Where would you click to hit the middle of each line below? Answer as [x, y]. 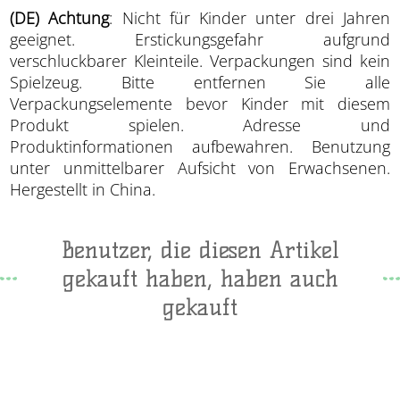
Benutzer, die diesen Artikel [200, 250]
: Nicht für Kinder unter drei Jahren [250, 17]
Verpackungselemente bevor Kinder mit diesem [200, 103]
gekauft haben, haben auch [200, 278]
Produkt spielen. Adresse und [200, 125]
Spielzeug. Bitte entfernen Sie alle [200, 82]
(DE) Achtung [60, 17]
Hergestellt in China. [83, 189]
